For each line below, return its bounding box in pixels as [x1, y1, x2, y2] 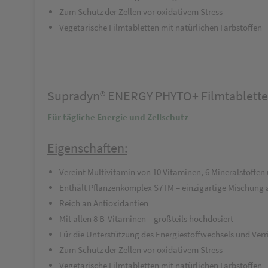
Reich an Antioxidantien [59, 197, 148, 209]
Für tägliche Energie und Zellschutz [47, 111, 188, 123]
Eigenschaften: [47, 139, 127, 156]
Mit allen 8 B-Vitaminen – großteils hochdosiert [59, 213, 233, 224]
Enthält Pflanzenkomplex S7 [59, 182, 163, 193]
